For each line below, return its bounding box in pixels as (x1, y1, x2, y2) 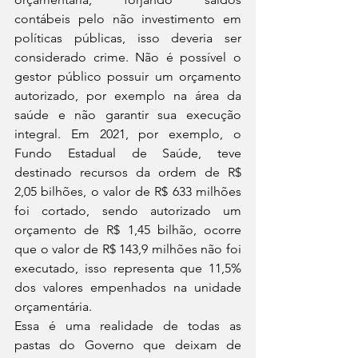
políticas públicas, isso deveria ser (14, 30, 241, 46)
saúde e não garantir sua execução (14, 107, 241, 122)
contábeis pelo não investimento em (14, 11, 241, 26)
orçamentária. (14, 299, 92, 314)
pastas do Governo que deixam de (14, 337, 241, 352)
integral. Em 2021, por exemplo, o (14, 126, 241, 141)
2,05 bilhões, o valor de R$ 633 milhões (14, 184, 241, 199)
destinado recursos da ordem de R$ (14, 165, 241, 180)
